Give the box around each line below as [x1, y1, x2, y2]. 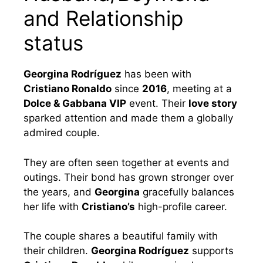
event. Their [126, 97, 188, 110]
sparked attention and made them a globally [23, 112, 233, 124]
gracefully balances [140, 186, 234, 198]
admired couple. [23, 127, 100, 139]
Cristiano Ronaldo [23, 83, 112, 95]
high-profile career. [135, 200, 227, 213]
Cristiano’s [82, 200, 135, 213]
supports [189, 245, 234, 257]
